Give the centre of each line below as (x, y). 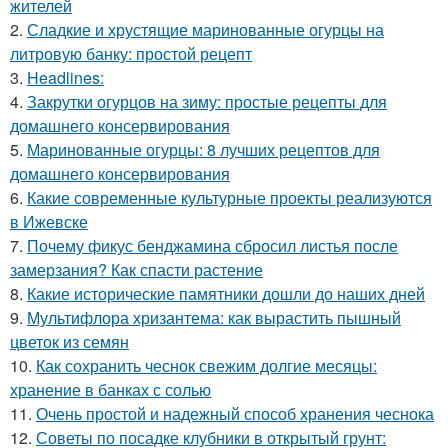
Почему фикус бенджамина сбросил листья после (212, 245)
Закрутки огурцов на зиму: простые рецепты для (207, 101)
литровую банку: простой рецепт (131, 53)
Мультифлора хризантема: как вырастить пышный (214, 317)
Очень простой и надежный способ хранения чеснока (235, 413)
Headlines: (65, 77)
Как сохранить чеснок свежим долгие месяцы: (206, 365)
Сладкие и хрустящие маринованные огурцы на (205, 29)
